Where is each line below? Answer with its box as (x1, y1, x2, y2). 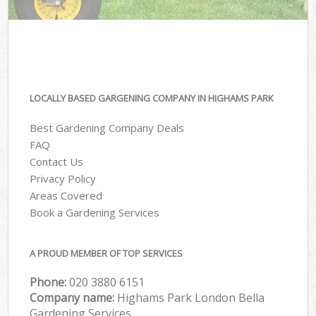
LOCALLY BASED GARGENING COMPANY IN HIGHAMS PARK (30, 91, 274, 104)
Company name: (30, 289, 118, 305)
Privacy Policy (30, 171, 97, 186)
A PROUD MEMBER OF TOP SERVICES (30, 246, 183, 260)
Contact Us (30, 154, 84, 169)
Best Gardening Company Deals (30, 121, 185, 135)
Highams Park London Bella (117, 289, 265, 305)
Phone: (30, 274, 70, 290)
